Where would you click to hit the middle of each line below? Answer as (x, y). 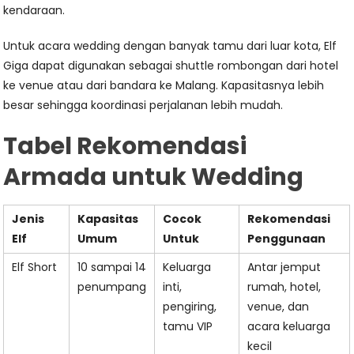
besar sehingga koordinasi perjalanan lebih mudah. (143, 105)
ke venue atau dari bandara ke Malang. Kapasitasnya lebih (164, 85)
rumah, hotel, (284, 287)
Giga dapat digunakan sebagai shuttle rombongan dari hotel (171, 66)
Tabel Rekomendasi (125, 146)
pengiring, (190, 307)
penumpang (112, 287)
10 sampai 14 (112, 267)
